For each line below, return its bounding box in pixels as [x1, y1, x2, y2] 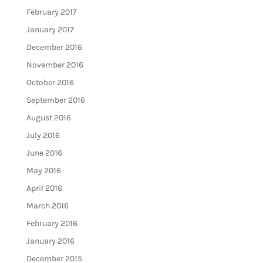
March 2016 [26, 201, 69, 211]
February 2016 [26, 218, 77, 229]
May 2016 [26, 166, 61, 176]
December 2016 [26, 42, 82, 53]
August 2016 [26, 113, 71, 123]
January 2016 [26, 236, 75, 247]
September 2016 [26, 95, 85, 106]
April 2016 [26, 183, 62, 194]
